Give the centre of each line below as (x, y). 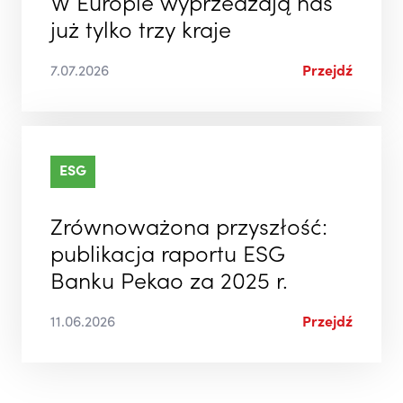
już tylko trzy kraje (141, 32)
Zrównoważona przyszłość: (189, 229)
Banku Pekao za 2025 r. (169, 283)
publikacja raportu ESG (168, 256)
